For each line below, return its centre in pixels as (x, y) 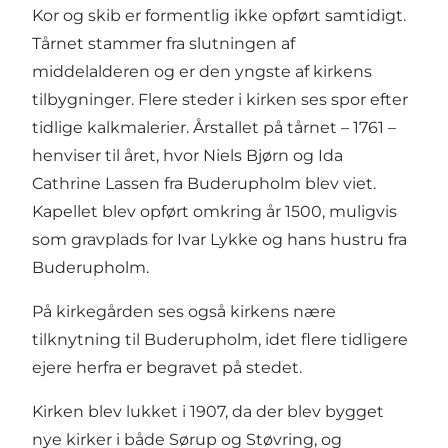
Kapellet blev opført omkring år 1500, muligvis (214, 211)
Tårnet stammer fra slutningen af (163, 43)
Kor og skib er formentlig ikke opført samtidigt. (219, 15)
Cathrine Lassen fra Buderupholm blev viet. (204, 183)
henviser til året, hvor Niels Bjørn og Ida (187, 155)
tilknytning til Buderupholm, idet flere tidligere (220, 339)
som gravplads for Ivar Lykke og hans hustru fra (219, 239)
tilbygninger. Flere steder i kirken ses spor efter (220, 99)
